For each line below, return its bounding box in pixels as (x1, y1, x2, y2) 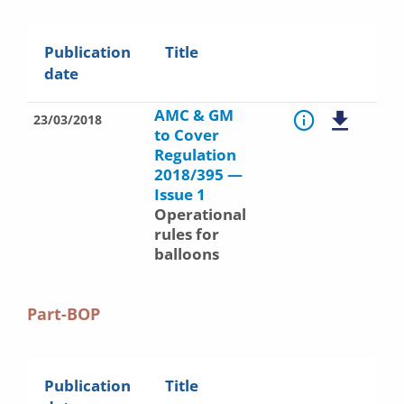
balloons (154, 243, 219, 264)
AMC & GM (154, 105, 234, 125)
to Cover (154, 124, 219, 145)
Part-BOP (27, 303, 100, 325)
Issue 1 (154, 184, 206, 205)
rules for (154, 224, 219, 244)
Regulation (154, 144, 236, 165)
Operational (154, 204, 246, 225)
